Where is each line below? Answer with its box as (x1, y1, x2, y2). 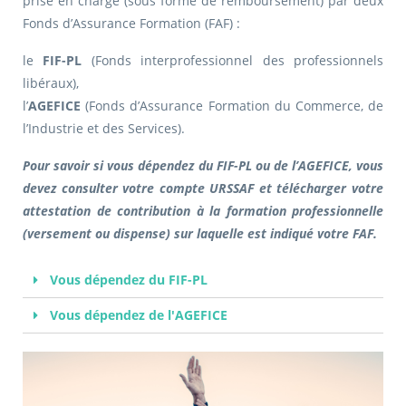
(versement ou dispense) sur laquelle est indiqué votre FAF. (23, 225, 377, 243)
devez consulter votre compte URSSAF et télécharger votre (23, 179, 383, 198)
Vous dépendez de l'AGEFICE (46, 306, 227, 324)
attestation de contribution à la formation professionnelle (23, 202, 383, 220)
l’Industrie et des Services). (23, 120, 185, 138)
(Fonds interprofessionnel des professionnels (82, 52, 384, 70)
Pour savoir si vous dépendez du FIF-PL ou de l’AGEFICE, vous (23, 157, 383, 175)
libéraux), (23, 74, 79, 92)
